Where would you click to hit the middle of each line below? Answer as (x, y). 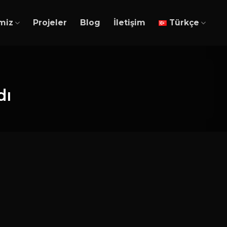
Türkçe (184, 23)
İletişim (130, 23)
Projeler (50, 23)
